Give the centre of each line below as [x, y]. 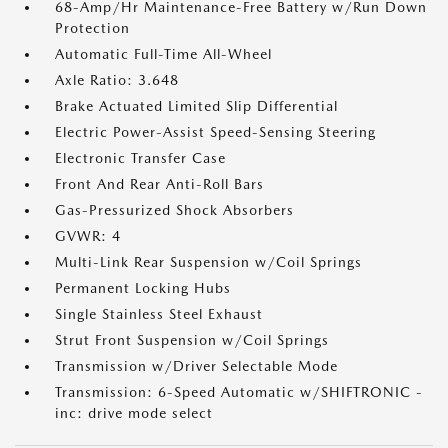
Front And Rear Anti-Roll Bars [159, 184]
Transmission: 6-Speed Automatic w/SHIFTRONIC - [239, 392]
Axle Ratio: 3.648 [117, 80]
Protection [92, 28]
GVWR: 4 [88, 236]
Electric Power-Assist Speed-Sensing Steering [215, 132]
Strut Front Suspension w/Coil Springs [192, 340]
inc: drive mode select [134, 413]
